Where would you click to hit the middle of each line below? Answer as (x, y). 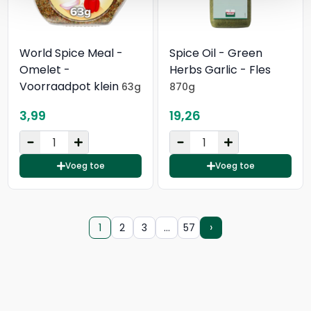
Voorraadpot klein (70, 86)
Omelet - (45, 70)
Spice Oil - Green (216, 53)
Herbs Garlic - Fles (220, 70)
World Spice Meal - (71, 53)
